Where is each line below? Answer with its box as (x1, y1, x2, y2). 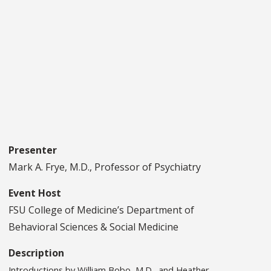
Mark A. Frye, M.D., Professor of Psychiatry (8, 160, 201, 174)
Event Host (8, 186, 61, 200)
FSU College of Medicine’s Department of (8, 203, 194, 217)
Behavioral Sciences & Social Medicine (8, 220, 178, 233)
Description (8, 246, 64, 260)
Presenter (8, 143, 57, 157)
